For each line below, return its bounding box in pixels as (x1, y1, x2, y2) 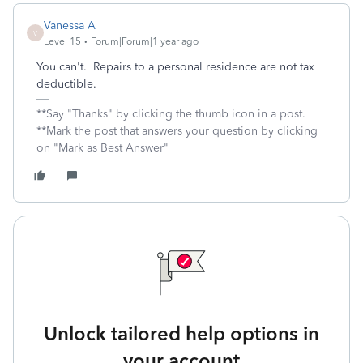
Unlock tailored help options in (44, 322, 319, 345)
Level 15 (44, 36, 81, 47)
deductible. (36, 77, 100, 91)
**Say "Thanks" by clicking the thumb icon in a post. (36, 107, 305, 121)
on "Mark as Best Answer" (36, 141, 169, 155)
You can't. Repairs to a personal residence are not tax (36, 60, 314, 74)
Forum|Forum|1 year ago (91, 36, 199, 47)
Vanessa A (44, 19, 96, 32)
